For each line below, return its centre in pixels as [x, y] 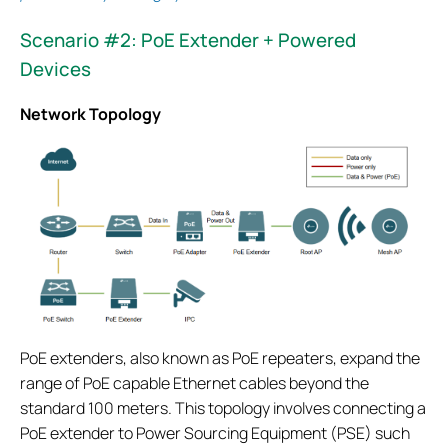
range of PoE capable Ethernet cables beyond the [194, 383]
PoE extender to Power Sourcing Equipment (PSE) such [215, 433]
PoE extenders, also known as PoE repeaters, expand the [220, 358]
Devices [55, 68]
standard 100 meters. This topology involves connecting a [223, 408]
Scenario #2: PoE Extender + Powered [188, 39]
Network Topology [90, 114]
